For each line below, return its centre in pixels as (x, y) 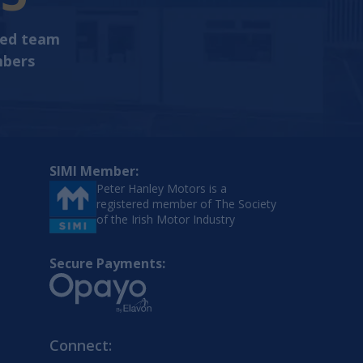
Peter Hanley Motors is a (162, 188)
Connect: (81, 345)
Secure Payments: (107, 263)
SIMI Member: (94, 171)
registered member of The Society (186, 204)
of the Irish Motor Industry (166, 219)
